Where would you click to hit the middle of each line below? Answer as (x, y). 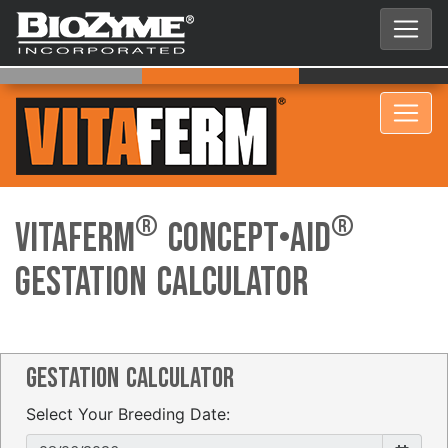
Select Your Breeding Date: (128, 414)
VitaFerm (75, 239)
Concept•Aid (244, 239)
